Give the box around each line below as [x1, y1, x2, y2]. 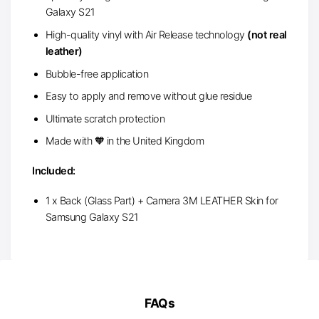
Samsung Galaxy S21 [45, 210, 138, 223]
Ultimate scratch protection [45, 112, 165, 125]
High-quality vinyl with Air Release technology [45, 28, 248, 41]
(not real [247, 28, 287, 41]
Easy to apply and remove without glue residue [45, 90, 252, 103]
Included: [32, 164, 75, 177]
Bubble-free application [45, 67, 149, 80]
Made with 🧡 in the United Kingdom [45, 135, 204, 147]
